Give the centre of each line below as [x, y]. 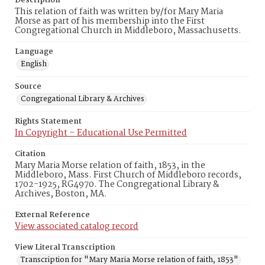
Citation [30, 154]
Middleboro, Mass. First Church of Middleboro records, [128, 175]
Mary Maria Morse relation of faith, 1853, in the [110, 166]
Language [34, 52]
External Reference [52, 215]
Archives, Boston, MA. [61, 194]
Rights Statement [48, 122]
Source [28, 87]
